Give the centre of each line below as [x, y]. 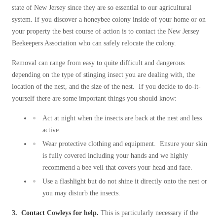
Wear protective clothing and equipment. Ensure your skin [125, 144]
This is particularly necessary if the [148, 213]
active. [53, 130]
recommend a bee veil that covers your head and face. [118, 167]
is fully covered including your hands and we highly [115, 155]
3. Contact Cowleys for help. [55, 213]
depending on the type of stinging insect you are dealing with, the [103, 74]
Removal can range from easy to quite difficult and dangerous [98, 63]
